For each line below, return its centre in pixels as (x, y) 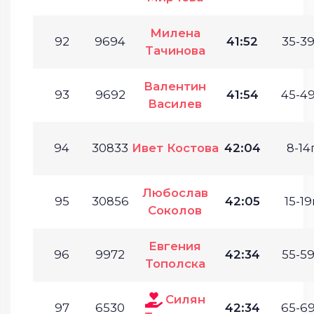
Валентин (175, 86)
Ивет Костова (175, 148)
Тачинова (175, 50)
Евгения (175, 246)
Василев (175, 103)
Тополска (175, 263)
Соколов (175, 210)
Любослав (175, 192)
